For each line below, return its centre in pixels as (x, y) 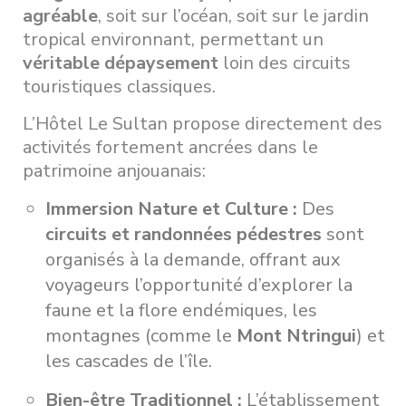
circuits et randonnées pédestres (184, 234)
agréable (60, 15)
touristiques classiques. (119, 86)
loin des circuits (285, 63)
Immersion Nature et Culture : (171, 208)
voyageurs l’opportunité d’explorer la (199, 285)
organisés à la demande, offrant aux (193, 259)
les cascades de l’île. (129, 361)
